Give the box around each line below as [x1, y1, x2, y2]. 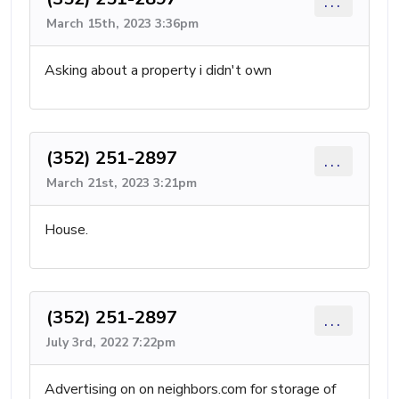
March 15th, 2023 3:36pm [46, 15, 199, 32]
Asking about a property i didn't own [45, 61, 272, 80]
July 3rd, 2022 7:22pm [46, 334, 175, 351]
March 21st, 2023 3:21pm [46, 175, 197, 191]
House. [45, 220, 88, 240]
